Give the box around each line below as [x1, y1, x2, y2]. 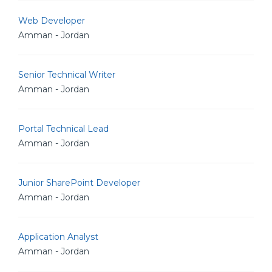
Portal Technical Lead [18, 123, 109, 134]
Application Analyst [18, 231, 98, 242]
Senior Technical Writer [18, 69, 115, 80]
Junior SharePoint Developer [18, 177, 140, 188]
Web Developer [18, 15, 85, 26]
